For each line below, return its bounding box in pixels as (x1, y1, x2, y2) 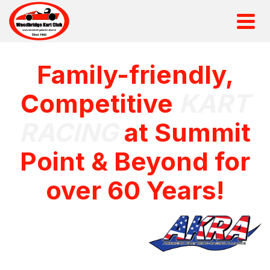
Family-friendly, (36, 59, 234, 90)
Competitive (20, 88, 179, 119)
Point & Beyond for (20, 146, 250, 177)
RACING (19, 117, 124, 148)
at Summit (124, 117, 251, 148)
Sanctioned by (7, 220, 142, 244)
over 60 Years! (46, 175, 224, 206)
